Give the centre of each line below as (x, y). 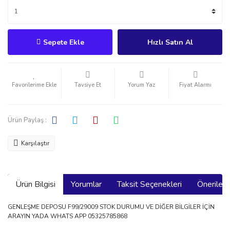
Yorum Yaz (142, 85)
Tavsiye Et (88, 85)
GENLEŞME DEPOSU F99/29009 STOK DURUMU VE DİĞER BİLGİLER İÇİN (111, 207)
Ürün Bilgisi (35, 184)
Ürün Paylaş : (27, 120)
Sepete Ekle (63, 42)
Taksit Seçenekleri (149, 184)
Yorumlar (86, 184)
